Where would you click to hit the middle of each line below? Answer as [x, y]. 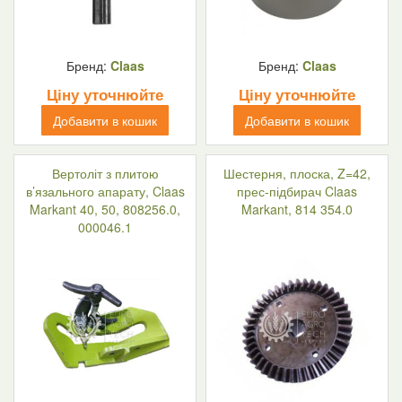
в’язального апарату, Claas [105, 191]
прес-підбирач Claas [297, 191]
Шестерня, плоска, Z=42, [297, 173]
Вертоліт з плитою [105, 173]
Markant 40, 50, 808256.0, [105, 209]
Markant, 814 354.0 [297, 209]
